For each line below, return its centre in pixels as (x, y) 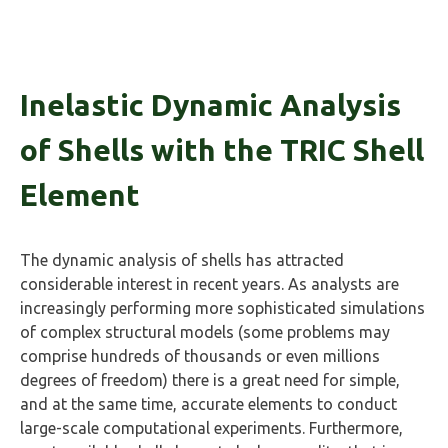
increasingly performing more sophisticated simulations (222, 308)
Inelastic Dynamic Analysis (210, 105)
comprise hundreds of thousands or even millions (200, 356)
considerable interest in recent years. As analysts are (209, 284)
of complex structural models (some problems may (205, 332)
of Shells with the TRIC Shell (222, 150)
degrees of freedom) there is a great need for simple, (210, 380)
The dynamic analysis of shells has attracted (182, 260)
